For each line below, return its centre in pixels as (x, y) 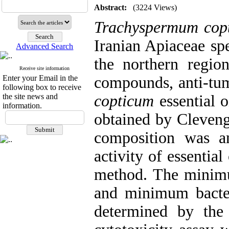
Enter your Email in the (40, 78)
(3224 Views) (155, 7)
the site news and (30, 96)
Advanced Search (45, 46)
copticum (124, 101)
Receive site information (45, 68)
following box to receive (42, 87)
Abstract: (110, 7)
